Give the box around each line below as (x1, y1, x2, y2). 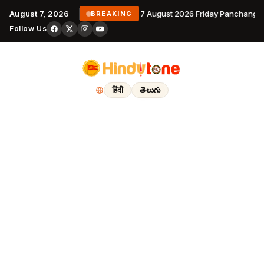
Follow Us (9, 24, 47, 33)
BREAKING (90, 9, 133, 18)
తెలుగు (140, 85, 161, 94)
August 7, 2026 (9, 8, 70, 18)
